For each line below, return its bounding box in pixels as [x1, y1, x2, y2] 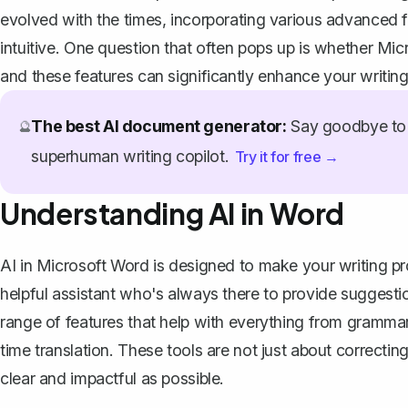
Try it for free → [234, 147, 339, 166]
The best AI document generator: [31, 116, 287, 136]
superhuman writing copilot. [31, 146, 233, 166]
